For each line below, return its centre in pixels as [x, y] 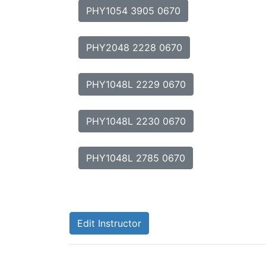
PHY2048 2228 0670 [134, 47]
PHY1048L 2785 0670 [136, 158]
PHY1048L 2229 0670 [136, 84]
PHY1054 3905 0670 [133, 11]
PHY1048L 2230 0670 [136, 121]
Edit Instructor [109, 223]
